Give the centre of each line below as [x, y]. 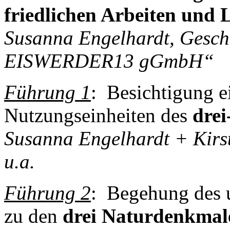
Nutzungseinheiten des [98, 116]
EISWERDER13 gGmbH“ [109, 61]
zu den [33, 216]
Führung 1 [47, 92]
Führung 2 [47, 193]
